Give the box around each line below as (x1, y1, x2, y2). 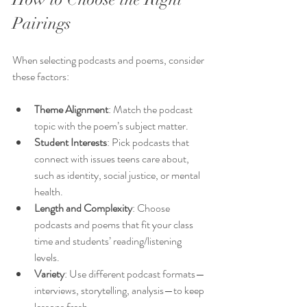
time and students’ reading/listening (34, 233, 184, 249)
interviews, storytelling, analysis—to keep (34, 282, 206, 299)
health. (34, 184, 63, 200)
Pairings (12, 13, 71, 34)
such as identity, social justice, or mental (34, 167, 202, 184)
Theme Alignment (34, 101, 108, 118)
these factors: (12, 69, 69, 85)
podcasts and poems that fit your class (34, 217, 195, 233)
